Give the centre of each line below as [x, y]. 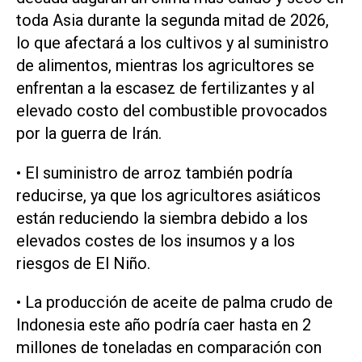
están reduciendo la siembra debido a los [162, 218]
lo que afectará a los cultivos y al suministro [173, 42]
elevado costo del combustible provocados [172, 110]
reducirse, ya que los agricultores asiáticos [168, 195]
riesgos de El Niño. [83, 263]
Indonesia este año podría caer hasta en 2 [164, 325]
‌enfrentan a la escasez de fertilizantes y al [165, 88]
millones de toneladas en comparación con [169, 348]
